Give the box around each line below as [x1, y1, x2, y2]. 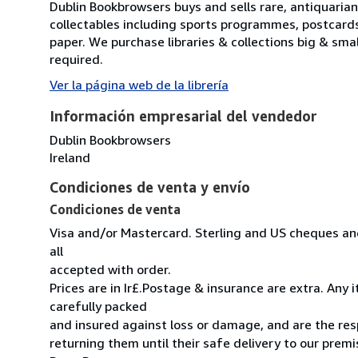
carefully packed [50, 297, 147, 314]
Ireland [50, 149, 90, 165]
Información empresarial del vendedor [50, 106, 317, 125]
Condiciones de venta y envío [50, 177, 250, 196]
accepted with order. [50, 261, 171, 277]
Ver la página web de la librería [50, 76, 229, 93]
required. [50, 50, 103, 67]
